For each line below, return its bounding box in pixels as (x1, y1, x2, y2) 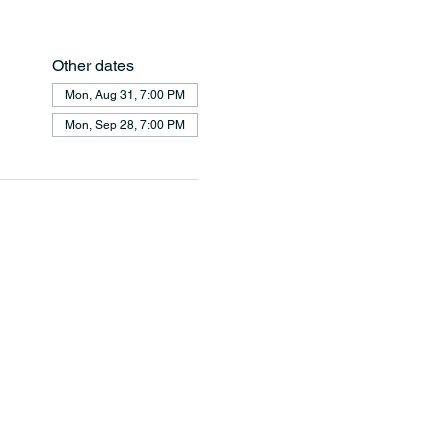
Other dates (51, 56, 134, 75)
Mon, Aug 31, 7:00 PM (64, 88, 185, 102)
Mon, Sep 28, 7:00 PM (64, 118, 185, 132)
